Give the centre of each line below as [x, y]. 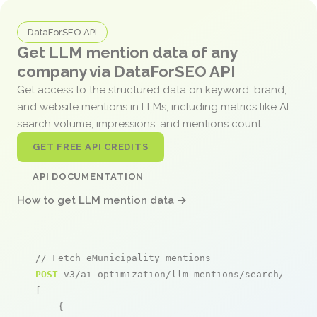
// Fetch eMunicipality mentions [123, 258]
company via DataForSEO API [126, 71]
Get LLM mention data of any [127, 52]
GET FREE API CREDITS [91, 146]
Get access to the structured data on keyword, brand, [152, 90]
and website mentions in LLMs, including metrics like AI [153, 106]
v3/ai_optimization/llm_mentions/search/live [183, 274]
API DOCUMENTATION [88, 176]
